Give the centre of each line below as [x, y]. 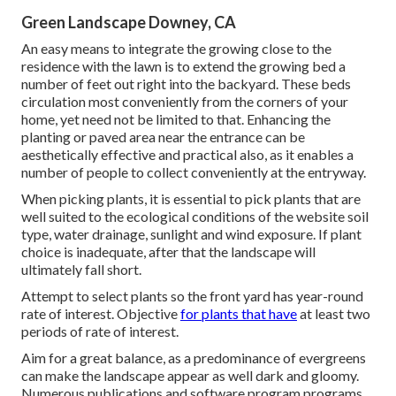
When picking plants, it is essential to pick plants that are [191, 198]
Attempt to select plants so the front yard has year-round [192, 295]
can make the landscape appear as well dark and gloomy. [190, 375]
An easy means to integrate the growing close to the [176, 48]
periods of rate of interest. [100, 331]
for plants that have [239, 313]
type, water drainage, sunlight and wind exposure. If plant [191, 233]
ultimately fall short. [81, 269]
